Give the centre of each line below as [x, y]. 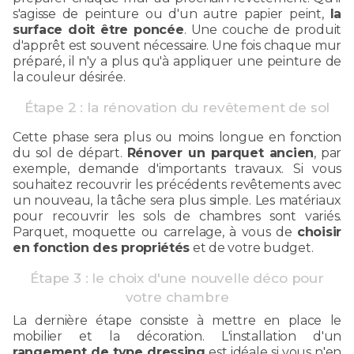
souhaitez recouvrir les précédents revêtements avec [177, 184]
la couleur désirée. [69, 77]
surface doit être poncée [98, 29]
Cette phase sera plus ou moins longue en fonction [177, 137]
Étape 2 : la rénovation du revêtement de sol [177, 107]
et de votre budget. [252, 247]
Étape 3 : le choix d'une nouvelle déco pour [177, 278]
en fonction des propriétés [102, 247]
